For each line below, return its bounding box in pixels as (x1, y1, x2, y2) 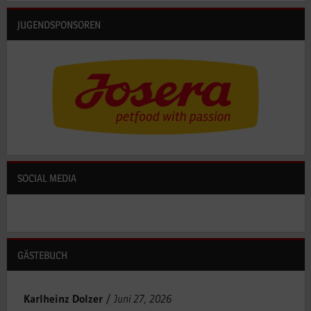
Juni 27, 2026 (113, 292, 171, 306)
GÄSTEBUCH (17, 248, 67, 262)
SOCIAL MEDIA (17, 171, 76, 185)
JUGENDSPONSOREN (17, 17, 101, 31)
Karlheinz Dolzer (23, 292, 103, 306)
